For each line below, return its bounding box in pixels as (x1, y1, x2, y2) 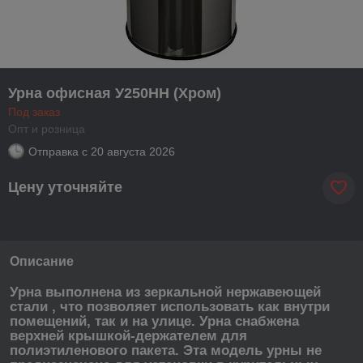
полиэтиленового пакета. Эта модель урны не (10, 342, 322, 358)
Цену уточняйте (8, 179, 122, 196)
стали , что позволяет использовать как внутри (10, 298, 330, 314)
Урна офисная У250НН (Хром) (8, 84, 221, 101)
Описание (10, 254, 74, 268)
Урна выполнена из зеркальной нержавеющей (10, 284, 321, 300)
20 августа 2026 (91, 144, 175, 158)
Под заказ (8, 105, 60, 118)
